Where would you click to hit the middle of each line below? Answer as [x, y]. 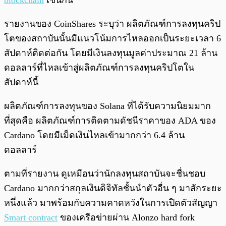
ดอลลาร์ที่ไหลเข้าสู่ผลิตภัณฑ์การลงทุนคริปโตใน [99, 68]
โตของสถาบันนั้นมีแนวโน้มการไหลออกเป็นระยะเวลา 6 [112, 39]
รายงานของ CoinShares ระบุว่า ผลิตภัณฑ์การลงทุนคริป [112, 24]
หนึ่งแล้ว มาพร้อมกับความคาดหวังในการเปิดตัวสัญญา [111, 203]
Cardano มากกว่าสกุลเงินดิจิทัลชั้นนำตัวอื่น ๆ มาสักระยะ [113, 188]
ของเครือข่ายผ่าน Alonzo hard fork [126, 218]
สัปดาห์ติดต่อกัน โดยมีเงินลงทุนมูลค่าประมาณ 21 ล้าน [111, 53]
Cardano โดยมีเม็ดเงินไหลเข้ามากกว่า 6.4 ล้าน [94, 135]
